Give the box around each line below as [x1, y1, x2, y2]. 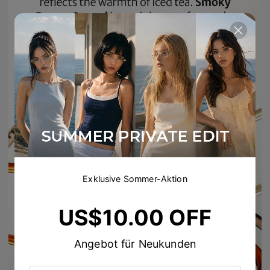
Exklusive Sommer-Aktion [83, 173, 187, 184]
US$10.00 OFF [58, 204, 212, 231]
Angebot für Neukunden [74, 237, 196, 251]
